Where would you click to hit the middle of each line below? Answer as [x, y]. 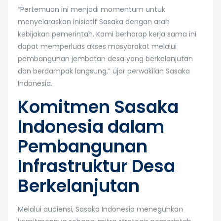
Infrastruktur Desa [96, 166]
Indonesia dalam [91, 127]
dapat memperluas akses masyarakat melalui [97, 46]
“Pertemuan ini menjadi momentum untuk [92, 9]
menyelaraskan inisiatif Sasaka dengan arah [94, 22]
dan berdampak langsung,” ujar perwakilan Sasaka [104, 71]
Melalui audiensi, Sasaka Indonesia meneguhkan [100, 209]
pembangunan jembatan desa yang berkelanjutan [105, 59]
